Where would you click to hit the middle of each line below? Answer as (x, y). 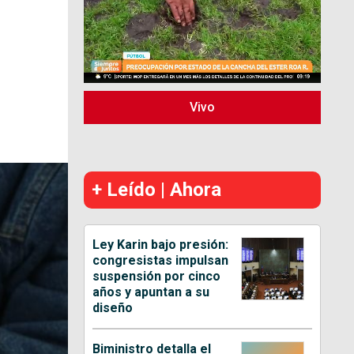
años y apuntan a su (151, 292)
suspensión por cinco (157, 277)
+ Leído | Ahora (157, 190)
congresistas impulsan (161, 261)
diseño (113, 308)
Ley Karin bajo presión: (161, 245)
